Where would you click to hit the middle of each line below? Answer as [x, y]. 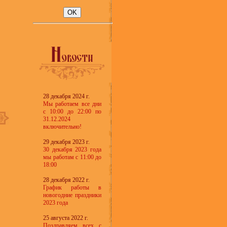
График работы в [72, 187]
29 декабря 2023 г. [66, 142]
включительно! [62, 127]
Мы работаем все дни [72, 104]
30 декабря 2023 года [72, 149]
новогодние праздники [72, 195]
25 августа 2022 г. [66, 218]
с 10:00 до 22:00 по [72, 111]
